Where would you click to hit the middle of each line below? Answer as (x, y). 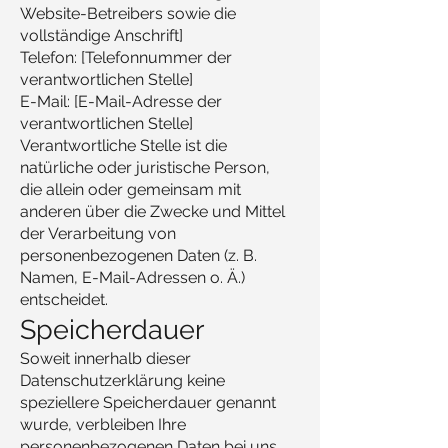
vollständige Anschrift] (101, 35)
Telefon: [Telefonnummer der (126, 57)
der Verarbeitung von (98, 233)
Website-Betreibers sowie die (128, 13)
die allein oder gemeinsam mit (130, 189)
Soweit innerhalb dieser (105, 358)
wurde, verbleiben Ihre (103, 424)
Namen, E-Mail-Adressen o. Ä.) (132, 277)
